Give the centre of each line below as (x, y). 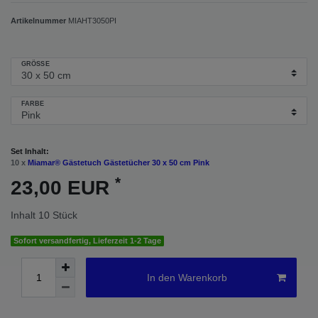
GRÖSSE (33, 64)
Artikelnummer (39, 20)
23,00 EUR (63, 188)
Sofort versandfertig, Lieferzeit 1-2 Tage (88, 241)
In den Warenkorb (187, 277)
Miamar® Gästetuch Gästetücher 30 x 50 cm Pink (119, 163)
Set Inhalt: (30, 152)
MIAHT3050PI (92, 20)
